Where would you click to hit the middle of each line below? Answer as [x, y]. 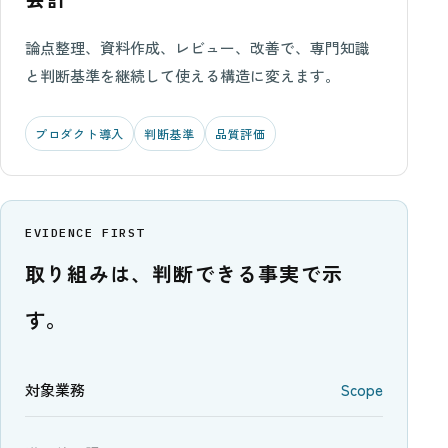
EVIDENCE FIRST [85, 232]
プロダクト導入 [80, 133]
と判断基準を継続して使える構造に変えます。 [182, 75]
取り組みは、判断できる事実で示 [184, 273]
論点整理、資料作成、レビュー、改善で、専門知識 [197, 47]
